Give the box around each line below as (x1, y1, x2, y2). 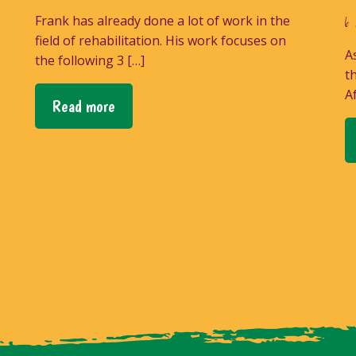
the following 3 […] (35, 51, 145, 69)
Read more (52, 95, 115, 116)
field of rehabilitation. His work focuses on (35, 31, 286, 49)
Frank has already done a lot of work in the (35, 11, 290, 29)
